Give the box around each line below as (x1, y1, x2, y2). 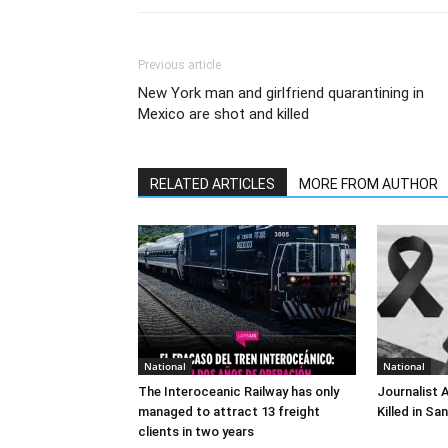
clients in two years (138, 423, 254, 439)
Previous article (138, 57, 221, 72)
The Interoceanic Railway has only (138, 383, 339, 399)
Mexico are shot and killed (138, 104, 309, 123)
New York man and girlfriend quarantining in (138, 83, 424, 102)
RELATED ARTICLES (150, 175, 275, 192)
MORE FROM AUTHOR (299, 175, 438, 192)
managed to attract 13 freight (138, 403, 320, 419)
